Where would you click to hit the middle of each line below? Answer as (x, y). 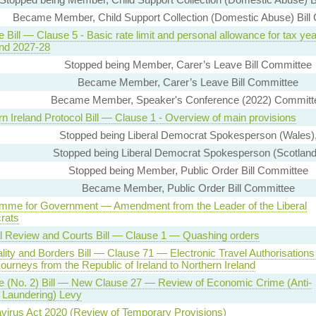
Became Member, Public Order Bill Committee (188, 188)
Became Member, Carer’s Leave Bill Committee (188, 83)
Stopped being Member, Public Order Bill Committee (188, 171)
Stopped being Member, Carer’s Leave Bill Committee (188, 65)
